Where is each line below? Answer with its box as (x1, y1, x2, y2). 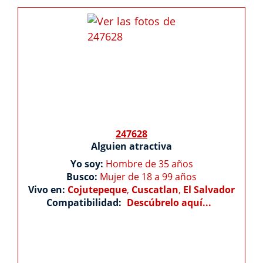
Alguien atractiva (91, 140, 172, 153)
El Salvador (183, 183, 235, 196)
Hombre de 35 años (105, 157, 193, 170)
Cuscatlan (131, 183, 178, 196)
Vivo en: (28, 183, 68, 196)
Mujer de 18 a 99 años (100, 170, 197, 183)
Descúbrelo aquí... (126, 196, 211, 209)
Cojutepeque (68, 183, 127, 196)
